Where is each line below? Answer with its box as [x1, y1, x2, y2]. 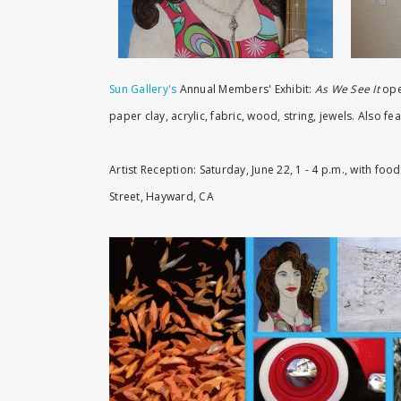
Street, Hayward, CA [109, 189, 214, 204]
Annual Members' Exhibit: [176, 81, 315, 97]
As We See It [314, 81, 380, 97]
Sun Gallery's [109, 81, 177, 97]
